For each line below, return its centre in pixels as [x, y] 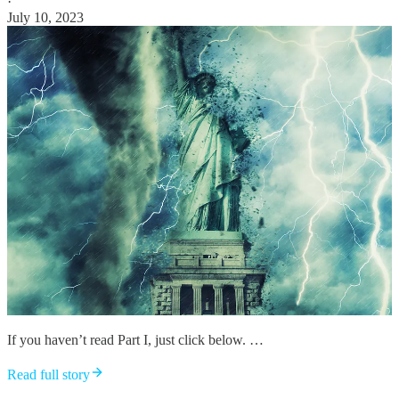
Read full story [49, 374]
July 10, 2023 [45, 17]
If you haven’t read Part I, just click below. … [135, 339]
